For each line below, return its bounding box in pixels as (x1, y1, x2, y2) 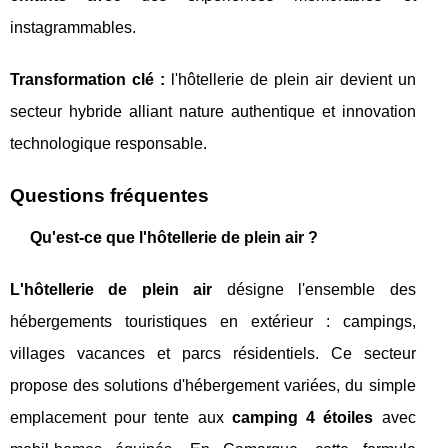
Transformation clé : (10, 71, 166, 89)
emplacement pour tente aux (10, 409, 232, 427)
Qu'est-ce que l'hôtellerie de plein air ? (30, 229, 318, 247)
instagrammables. (10, 19, 136, 37)
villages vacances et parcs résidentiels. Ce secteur (10, 345, 416, 363)
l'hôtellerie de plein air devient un (165, 71, 416, 89)
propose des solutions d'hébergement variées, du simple (10, 377, 416, 395)
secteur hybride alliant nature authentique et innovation (10, 103, 416, 121)
